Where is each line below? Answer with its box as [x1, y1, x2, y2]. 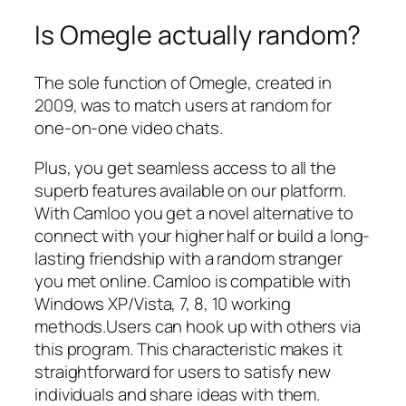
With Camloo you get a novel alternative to [34, 200, 353, 225]
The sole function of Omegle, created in [34, 71, 333, 95]
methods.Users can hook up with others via [34, 314, 361, 338]
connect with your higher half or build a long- [34, 223, 371, 247]
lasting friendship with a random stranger [34, 246, 343, 270]
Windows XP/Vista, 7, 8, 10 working [34, 291, 291, 315]
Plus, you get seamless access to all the [34, 155, 336, 179]
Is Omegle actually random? [34, 17, 362, 53]
